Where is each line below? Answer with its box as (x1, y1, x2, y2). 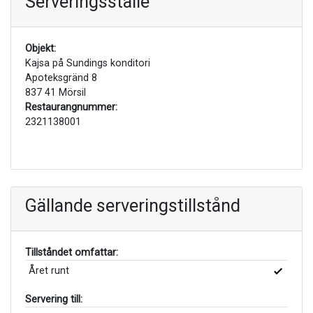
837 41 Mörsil (25, 86, 86, 99)
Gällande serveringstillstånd (25, 195, 240, 216)
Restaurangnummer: (25, 101, 117, 113)
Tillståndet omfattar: (25, 246, 118, 259)
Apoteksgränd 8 (25, 71, 97, 84)
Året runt (28, 264, 69, 277)
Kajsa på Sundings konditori (25, 57, 150, 69)
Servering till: (25, 293, 82, 305)
